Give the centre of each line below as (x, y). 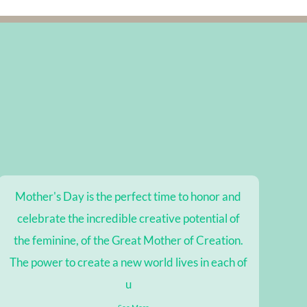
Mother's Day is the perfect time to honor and (128, 196)
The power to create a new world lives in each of (128, 262)
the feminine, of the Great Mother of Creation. (128, 240)
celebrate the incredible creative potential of (128, 218)
